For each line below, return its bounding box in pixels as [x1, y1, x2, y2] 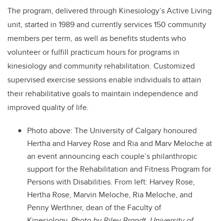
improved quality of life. [7, 102, 89, 113]
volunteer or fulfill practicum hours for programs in [7, 46, 180, 58]
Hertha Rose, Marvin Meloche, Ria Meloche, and [27, 189, 192, 201]
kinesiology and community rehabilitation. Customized [7, 60, 195, 72]
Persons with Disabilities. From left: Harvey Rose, [27, 176, 195, 188]
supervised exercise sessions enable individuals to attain [7, 74, 201, 86]
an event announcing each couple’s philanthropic [27, 150, 197, 162]
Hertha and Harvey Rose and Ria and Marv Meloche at [27, 138, 212, 149]
